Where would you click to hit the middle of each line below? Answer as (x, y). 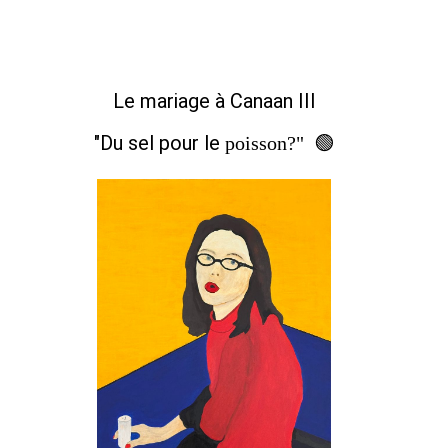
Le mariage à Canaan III (214, 101)
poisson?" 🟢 (279, 143)
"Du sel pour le (159, 143)
